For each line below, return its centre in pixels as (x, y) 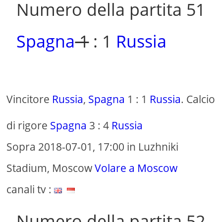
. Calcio (198, 99)
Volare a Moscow (136, 168)
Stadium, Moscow (51, 168)
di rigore (28, 126)
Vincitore (29, 99)
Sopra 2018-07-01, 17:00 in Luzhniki (93, 147)
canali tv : (30, 190)
